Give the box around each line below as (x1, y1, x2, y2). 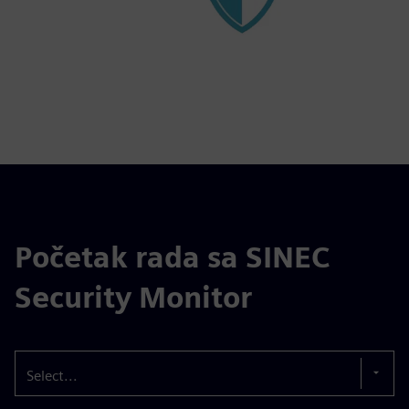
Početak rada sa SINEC (15, 239, 330, 275)
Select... (26, 367, 78, 384)
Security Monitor (15, 279, 252, 315)
